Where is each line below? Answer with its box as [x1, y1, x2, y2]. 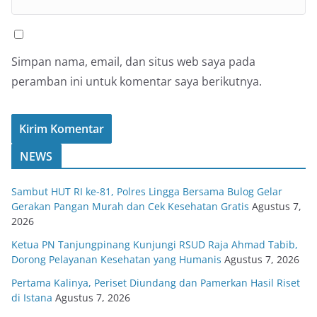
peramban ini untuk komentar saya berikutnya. [11, 74, 262, 90]
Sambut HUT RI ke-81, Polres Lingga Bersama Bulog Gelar [11, 185, 282, 199]
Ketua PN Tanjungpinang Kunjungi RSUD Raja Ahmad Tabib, [11, 238, 298, 252]
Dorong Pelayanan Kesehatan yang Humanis [11, 253, 221, 267]
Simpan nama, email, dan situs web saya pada [11, 54, 255, 70]
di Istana [11, 291, 52, 305]
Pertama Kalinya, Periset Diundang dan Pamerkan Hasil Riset [11, 276, 300, 290]
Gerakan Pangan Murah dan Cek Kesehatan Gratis [11, 200, 249, 214]
